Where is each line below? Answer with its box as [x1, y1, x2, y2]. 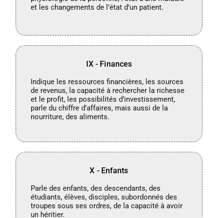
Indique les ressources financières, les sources [31, 77, 184, 86]
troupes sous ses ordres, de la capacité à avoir [31, 201, 183, 210]
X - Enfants [90, 165, 128, 175]
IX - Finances [86, 59, 132, 69]
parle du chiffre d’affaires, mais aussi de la [31, 103, 168, 112]
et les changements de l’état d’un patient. [31, 2, 164, 12]
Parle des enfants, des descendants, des [31, 183, 161, 193]
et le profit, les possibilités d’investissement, [31, 94, 176, 104]
